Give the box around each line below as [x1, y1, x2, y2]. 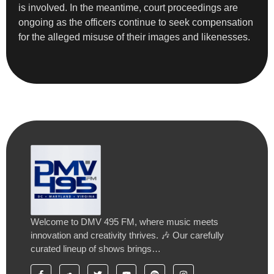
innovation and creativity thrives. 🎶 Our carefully [31, 229, 224, 240]
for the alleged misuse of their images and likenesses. [18, 31, 250, 42]
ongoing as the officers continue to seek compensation [18, 17, 253, 28]
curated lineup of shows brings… [31, 243, 161, 254]
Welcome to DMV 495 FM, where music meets [31, 216, 218, 227]
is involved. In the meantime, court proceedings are [18, 2, 238, 13]
